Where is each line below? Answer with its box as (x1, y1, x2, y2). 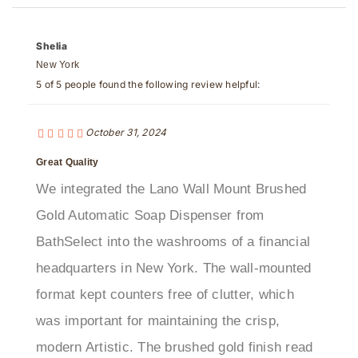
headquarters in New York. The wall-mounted (36, 233, 312, 249)
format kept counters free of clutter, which (36, 259, 294, 275)
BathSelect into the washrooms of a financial (36, 206, 310, 222)
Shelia (36, 12, 68, 25)
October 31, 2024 (86, 99, 167, 112)
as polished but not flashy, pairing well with (36, 338, 300, 354)
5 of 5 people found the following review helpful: (36, 50, 261, 63)
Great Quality (36, 129, 99, 141)
